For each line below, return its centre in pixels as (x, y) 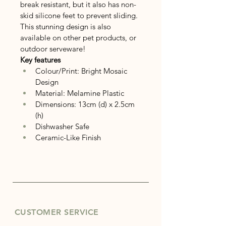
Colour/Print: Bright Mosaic (82, 71)
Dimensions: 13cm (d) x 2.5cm (86, 104)
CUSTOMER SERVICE (57, 212)
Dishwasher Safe (62, 126)
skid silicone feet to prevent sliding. (79, 15)
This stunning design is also (67, 26)
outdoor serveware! (53, 48)
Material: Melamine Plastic (80, 93)
